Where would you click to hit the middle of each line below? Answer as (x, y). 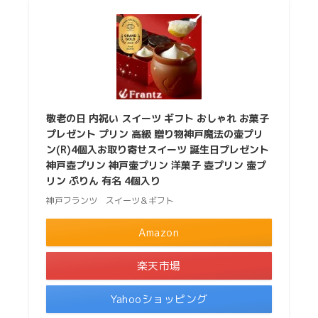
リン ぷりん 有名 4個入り (103, 181)
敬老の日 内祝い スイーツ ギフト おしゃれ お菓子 (157, 119)
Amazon (159, 233)
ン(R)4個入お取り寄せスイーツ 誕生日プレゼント (157, 150)
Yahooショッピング (159, 300)
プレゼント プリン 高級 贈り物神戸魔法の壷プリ (154, 134)
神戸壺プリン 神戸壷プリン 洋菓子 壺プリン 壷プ (156, 165)
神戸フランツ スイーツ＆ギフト (110, 201)
